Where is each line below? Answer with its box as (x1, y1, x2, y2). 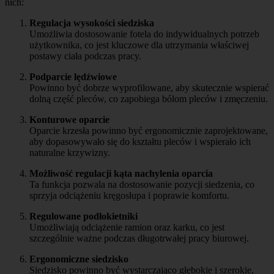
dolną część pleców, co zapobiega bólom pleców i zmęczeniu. (29, 94, 268, 105)
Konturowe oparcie (29, 114, 109, 125)
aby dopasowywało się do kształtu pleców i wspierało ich (29, 136, 251, 147)
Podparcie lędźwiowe (29, 72, 117, 83)
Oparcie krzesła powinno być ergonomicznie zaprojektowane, (29, 125, 268, 136)
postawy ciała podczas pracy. (29, 51, 141, 62)
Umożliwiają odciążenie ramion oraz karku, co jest (29, 222, 224, 233)
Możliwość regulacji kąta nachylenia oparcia (29, 168, 213, 179)
